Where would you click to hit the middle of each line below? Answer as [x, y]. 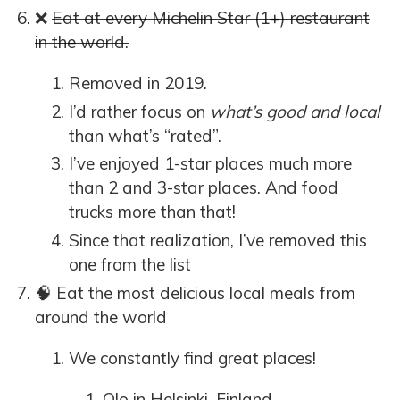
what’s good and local [295, 111]
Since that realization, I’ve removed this [218, 241]
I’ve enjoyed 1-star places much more [210, 164]
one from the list [130, 265]
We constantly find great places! [192, 358]
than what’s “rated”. [145, 135]
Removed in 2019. [138, 83]
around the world [101, 317]
